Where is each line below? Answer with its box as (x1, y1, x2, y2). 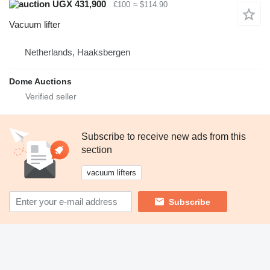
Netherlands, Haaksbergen (25, 47, 130, 58)
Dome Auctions (9, 77, 72, 87)
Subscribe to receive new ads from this (81, 131, 246, 142)
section (81, 145, 112, 155)
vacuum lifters (87, 168, 136, 178)
